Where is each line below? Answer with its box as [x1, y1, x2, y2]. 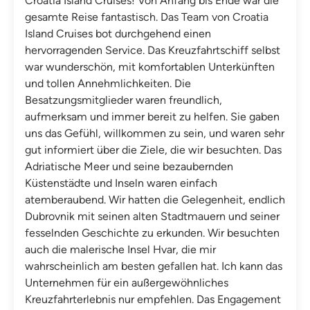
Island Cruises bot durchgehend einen [25, 26, 211, 40]
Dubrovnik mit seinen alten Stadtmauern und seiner [25, 209, 280, 223]
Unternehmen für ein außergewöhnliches [25, 275, 228, 289]
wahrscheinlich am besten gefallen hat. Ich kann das [25, 259, 282, 273]
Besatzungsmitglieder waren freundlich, [25, 93, 222, 107]
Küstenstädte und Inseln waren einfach [25, 176, 217, 190]
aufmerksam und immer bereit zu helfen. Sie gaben [25, 109, 280, 123]
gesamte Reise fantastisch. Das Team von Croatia [25, 10, 268, 24]
